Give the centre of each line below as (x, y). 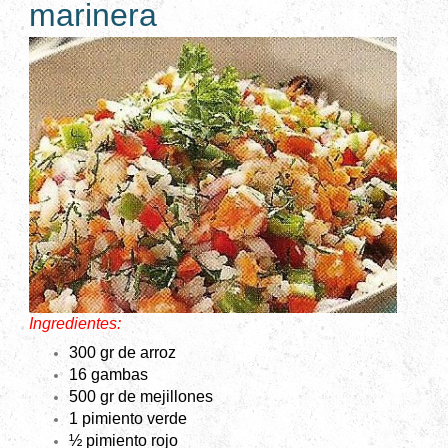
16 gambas (108, 375)
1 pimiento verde (128, 419)
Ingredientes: (75, 324)
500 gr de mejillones (141, 397)
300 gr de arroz (122, 353)
